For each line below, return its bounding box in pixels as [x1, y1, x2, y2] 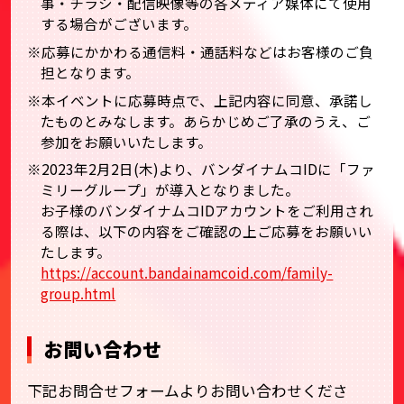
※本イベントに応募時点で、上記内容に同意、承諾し [26, 89, 372, 110]
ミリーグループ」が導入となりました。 [41, 179, 300, 200]
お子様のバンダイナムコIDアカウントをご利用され [41, 200, 374, 221]
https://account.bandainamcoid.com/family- [41, 262, 334, 283]
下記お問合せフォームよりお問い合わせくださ [26, 380, 348, 402]
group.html [41, 283, 116, 304]
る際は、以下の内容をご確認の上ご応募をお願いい [41, 221, 373, 242]
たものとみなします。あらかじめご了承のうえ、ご [41, 110, 372, 131]
